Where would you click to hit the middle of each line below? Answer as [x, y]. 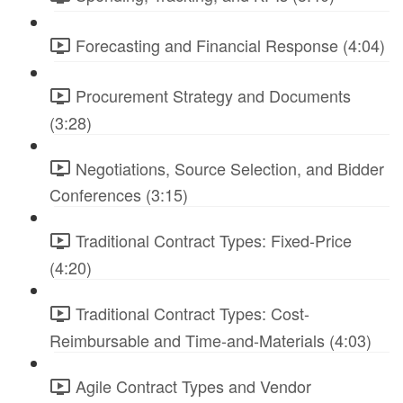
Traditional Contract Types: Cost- [193, 313]
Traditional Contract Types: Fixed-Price [214, 241]
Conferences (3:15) [119, 195]
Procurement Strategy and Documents [213, 95]
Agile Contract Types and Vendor [193, 386]
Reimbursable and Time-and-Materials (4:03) [210, 340]
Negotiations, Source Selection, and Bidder [230, 168]
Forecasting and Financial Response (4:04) [230, 45]
